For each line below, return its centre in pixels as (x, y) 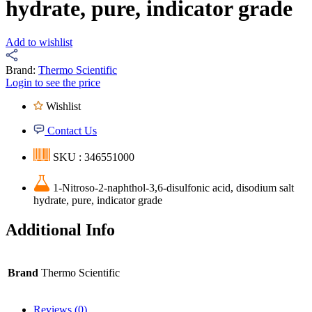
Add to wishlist (39, 42)
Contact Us (72, 131)
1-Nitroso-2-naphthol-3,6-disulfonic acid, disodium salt (173, 188)
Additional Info (60, 230)
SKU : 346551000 (94, 157)
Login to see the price (53, 83)
